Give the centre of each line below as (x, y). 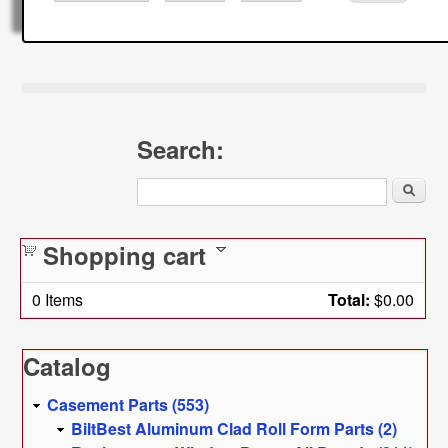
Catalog (67, 365)
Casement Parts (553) (128, 404)
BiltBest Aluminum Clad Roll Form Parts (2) (234, 428)
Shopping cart (125, 254)
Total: (349, 299)
